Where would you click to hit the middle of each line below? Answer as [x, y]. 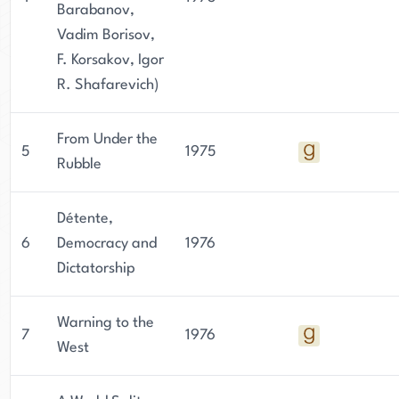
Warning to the [106, 323]
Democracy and [107, 244]
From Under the [107, 139]
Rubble [79, 164]
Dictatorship [96, 269]
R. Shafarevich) [108, 85]
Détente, [85, 219]
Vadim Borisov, [106, 35]
